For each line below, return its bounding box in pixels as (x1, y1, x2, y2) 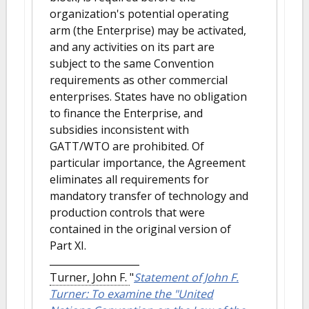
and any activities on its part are (50, 39, 215, 54)
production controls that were (50, 205, 205, 220)
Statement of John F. (134, 270, 239, 285)
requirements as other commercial (50, 72, 228, 88)
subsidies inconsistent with (50, 122, 189, 137)
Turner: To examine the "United (50, 286, 213, 301)
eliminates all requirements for (50, 172, 209, 187)
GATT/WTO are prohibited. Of (50, 139, 204, 154)
